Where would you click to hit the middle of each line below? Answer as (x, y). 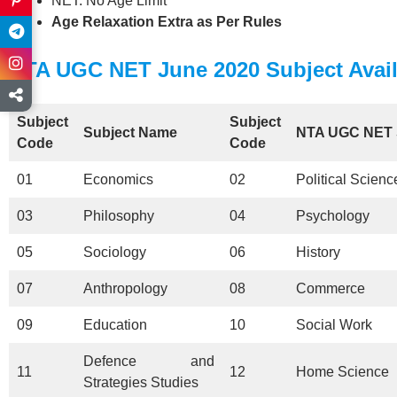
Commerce (331, 288)
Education (115, 324)
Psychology (333, 215)
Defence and (149, 361)
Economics (118, 179)
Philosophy (119, 215)
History (318, 252)
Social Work (334, 324)
